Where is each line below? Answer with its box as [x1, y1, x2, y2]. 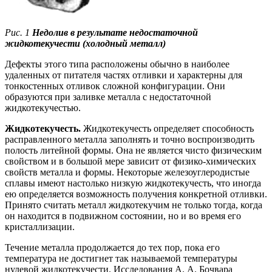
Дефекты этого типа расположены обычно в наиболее [5, 59, 229, 70]
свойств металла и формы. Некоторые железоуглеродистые [5, 167, 250, 178]
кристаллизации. [5, 222, 75, 233]
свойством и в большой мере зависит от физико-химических [5, 156, 256, 167]
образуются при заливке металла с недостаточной [5, 92, 211, 103]
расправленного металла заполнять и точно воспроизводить [5, 134, 254, 145]
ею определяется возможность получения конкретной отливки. [5, 189, 267, 200]
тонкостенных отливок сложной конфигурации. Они [5, 81, 225, 92]
